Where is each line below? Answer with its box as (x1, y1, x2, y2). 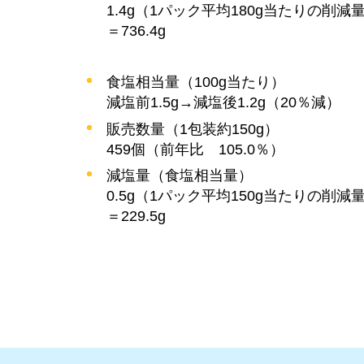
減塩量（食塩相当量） (106, 167, 253, 184)
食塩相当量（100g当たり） (106, 74, 286, 91)
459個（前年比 (106, 141, 205, 158)
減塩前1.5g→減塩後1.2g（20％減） (106, 94, 341, 111)
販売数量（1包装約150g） (106, 120, 279, 137)
